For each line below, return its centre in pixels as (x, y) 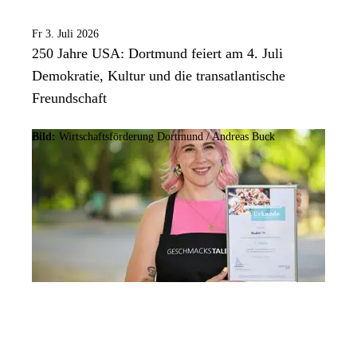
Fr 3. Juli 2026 (65, 33)
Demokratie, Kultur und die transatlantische (159, 75)
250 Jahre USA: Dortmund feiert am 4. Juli (157, 53)
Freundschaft (69, 98)
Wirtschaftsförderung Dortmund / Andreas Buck (167, 137)
